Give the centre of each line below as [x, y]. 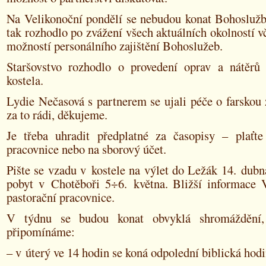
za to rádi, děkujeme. [57, 115]
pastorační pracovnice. [61, 197]
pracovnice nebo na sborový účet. [86, 149]
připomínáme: [41, 232]
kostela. [25, 80]
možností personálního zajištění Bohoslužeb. [115, 46]
